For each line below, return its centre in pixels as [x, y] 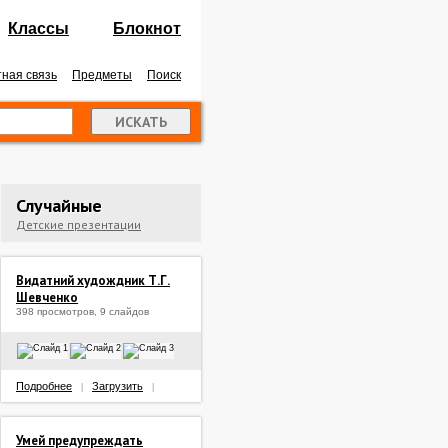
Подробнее [44, 386]
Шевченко [47, 297]
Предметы [102, 75]
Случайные [59, 205]
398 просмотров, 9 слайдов [82, 311]
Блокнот [147, 28]
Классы [38, 28]
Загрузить [117, 386]
